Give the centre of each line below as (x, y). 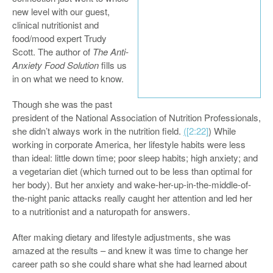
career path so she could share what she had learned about (129, 264)
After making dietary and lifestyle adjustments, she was (122, 237)
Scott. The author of (52, 51)
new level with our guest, (61, 11)
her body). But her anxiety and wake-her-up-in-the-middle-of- (132, 184)
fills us (113, 65)
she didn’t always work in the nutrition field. (98, 131)
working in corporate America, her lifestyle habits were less (129, 144)
